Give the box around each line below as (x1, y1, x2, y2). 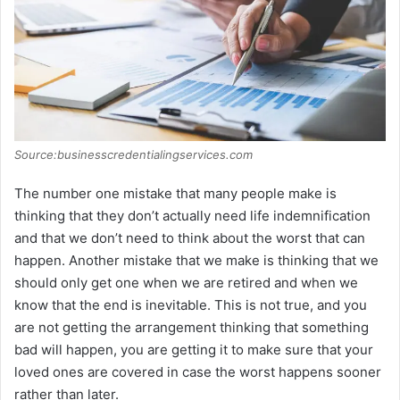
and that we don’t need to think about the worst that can (14, 229, 365, 246)
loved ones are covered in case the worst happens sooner (14, 362, 381, 380)
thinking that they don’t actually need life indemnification (14, 206, 371, 224)
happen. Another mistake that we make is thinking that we (14, 251, 379, 269)
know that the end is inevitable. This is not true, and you (14, 296, 367, 313)
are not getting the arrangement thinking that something (14, 318, 369, 336)
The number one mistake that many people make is (14, 184, 337, 202)
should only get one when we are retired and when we (14, 273, 358, 291)
